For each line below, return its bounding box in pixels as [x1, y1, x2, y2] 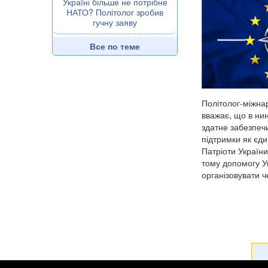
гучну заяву [93, 16, 137, 29]
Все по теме [90, 40, 140, 53]
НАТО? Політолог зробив [66, 6, 163, 19]
